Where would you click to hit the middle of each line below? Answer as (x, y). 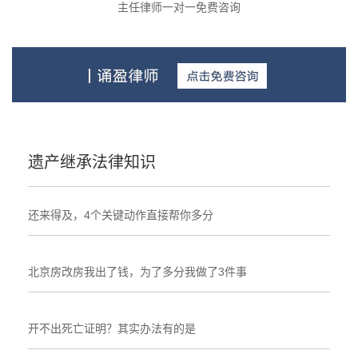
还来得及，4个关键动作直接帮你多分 (121, 215)
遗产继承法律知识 (92, 162)
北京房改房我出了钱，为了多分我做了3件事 (137, 271)
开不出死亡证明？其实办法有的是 (112, 328)
